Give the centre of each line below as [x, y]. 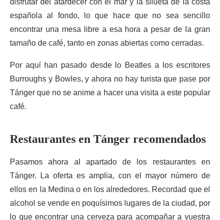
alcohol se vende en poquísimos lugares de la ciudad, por [110, 203]
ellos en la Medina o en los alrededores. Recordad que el [110, 189]
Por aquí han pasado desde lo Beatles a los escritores [110, 65]
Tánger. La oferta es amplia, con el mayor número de [110, 176]
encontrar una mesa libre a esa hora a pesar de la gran [110, 29]
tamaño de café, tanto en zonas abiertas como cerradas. [107, 43]
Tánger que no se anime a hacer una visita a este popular [110, 93]
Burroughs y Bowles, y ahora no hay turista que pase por [110, 79]
